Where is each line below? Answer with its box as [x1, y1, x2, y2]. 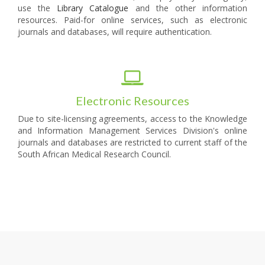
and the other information [128, 2, 248, 14]
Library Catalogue [57, 2, 129, 14]
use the [18, 2, 57, 14]
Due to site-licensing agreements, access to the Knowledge [18, 113, 247, 125]
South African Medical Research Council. [18, 148, 171, 160]
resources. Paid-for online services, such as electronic [18, 14, 247, 26]
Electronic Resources [76, 93, 189, 108]
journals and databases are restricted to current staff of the [18, 137, 247, 148]
